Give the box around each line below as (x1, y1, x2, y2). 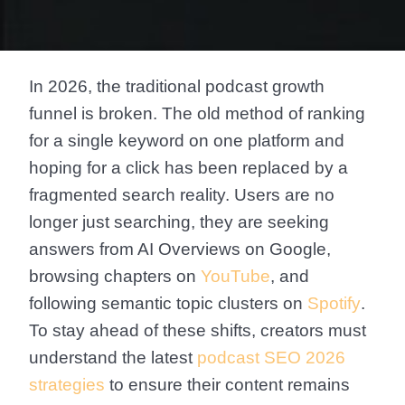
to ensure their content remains (105, 375, 350, 394)
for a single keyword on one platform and (29, 131, 344, 150)
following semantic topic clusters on (29, 294, 303, 313)
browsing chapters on (29, 267, 201, 286)
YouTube (201, 267, 270, 286)
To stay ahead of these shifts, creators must (29, 321, 366, 340)
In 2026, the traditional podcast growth (29, 77, 325, 96)
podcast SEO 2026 (193, 348, 345, 367)
